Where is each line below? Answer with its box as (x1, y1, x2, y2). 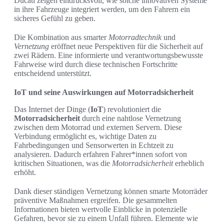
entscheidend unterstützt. (14, 69, 91, 78)
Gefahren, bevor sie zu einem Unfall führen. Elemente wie (14, 214, 198, 223)
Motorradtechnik (108, 33, 161, 42)
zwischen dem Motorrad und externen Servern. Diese (14, 123, 182, 132)
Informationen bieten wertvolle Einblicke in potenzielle (14, 205, 187, 214)
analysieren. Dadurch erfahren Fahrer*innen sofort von (14, 150, 187, 159)
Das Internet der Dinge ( (14, 105, 90, 114)
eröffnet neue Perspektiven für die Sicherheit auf (49, 42, 203, 51)
